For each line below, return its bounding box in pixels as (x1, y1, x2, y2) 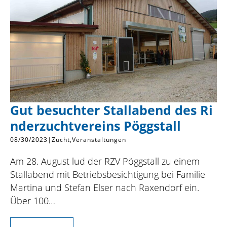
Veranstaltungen (72, 135, 126, 144)
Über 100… (10, 195, 55, 207)
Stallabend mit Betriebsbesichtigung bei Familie (10, 168, 205, 181)
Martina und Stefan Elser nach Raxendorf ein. (10, 181, 199, 194)
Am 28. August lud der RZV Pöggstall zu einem (10, 155, 200, 168)
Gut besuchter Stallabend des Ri (10, 102, 213, 119)
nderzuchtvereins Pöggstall (10, 118, 181, 135)
